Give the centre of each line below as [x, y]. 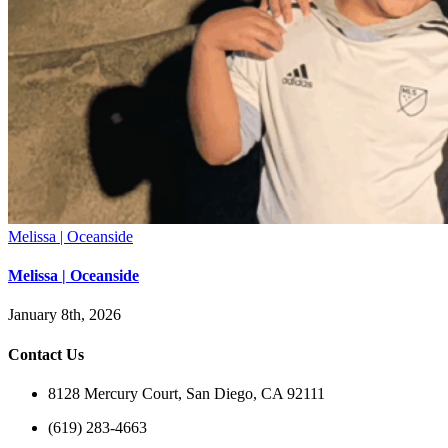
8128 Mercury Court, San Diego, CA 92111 [186, 393]
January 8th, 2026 [64, 315]
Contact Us [46, 354]
